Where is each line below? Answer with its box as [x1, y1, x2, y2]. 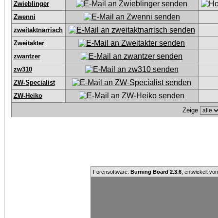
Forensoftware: [93, 169, 130, 175]
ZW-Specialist [13, 79, 55, 86]
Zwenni [13, 13, 36, 20]
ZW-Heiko [13, 92, 42, 99]
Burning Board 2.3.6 [130, 169, 182, 175]
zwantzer [13, 53, 40, 60]
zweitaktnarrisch [13, 26, 63, 34]
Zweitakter [13, 39, 44, 47]
